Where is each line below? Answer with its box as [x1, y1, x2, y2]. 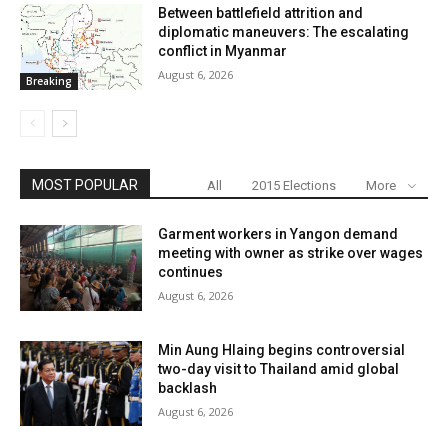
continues [158, 264, 224, 281]
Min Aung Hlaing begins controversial [158, 341, 406, 358]
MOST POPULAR [32, 177, 138, 194]
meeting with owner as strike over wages [158, 245, 424, 262]
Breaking [26, 74, 72, 89]
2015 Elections [252, 178, 336, 194]
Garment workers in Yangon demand [158, 226, 399, 243]
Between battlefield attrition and [158, 5, 364, 22]
